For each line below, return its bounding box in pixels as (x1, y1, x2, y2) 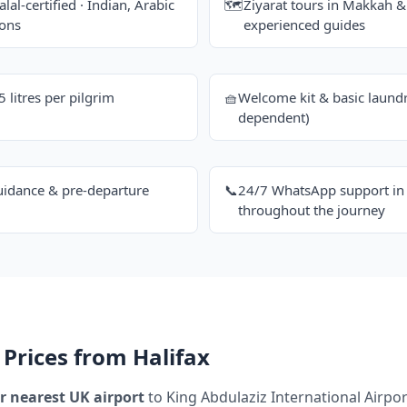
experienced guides (243, 15, 365, 35)
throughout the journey (238, 201, 385, 220)
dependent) (238, 108, 310, 127)
